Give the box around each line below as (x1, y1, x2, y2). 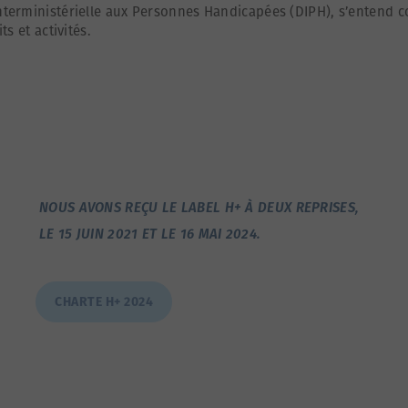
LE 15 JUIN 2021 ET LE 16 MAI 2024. (39, 225, 261, 242)
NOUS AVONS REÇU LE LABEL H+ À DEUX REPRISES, (39, 199, 360, 216)
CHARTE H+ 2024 (55, 293, 153, 310)
